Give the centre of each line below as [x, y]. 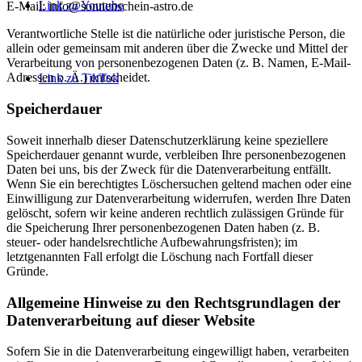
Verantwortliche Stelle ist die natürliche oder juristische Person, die [176, 34]
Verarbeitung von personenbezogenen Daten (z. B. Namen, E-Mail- [179, 63]
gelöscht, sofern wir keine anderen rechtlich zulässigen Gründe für [175, 213]
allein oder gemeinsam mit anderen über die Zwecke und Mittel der [177, 48]
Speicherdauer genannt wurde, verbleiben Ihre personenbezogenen [176, 154]
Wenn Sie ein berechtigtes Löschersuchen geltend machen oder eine [179, 183]
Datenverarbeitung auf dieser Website [130, 320]
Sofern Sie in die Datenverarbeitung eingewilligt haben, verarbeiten [178, 351]
